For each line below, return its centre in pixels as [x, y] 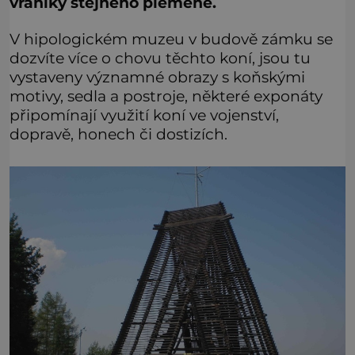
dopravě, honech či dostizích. [118, 134]
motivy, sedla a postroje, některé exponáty [166, 96]
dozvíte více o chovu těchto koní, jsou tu [160, 58]
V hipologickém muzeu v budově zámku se [171, 39]
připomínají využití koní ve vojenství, [144, 115]
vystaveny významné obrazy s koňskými [157, 77]
